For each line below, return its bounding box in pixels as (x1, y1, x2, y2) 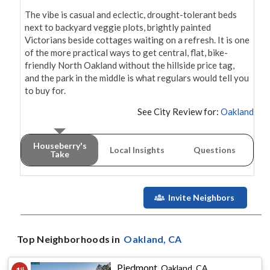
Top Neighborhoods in (17, 233, 122, 245)
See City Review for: (137, 106, 219, 118)
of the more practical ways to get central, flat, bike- (25, 47, 228, 58)
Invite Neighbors (168, 192, 234, 203)
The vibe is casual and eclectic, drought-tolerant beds (25, 9, 237, 20)
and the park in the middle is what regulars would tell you (25, 72, 249, 84)
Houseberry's (33, 140, 87, 151)
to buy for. (25, 85, 66, 96)
